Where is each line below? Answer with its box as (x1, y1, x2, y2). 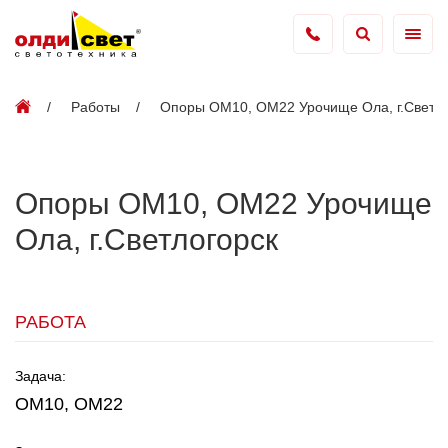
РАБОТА (15, 312, 86, 333)
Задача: (15, 368, 66, 385)
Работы (71, 98, 120, 115)
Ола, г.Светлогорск (15, 223, 278, 257)
